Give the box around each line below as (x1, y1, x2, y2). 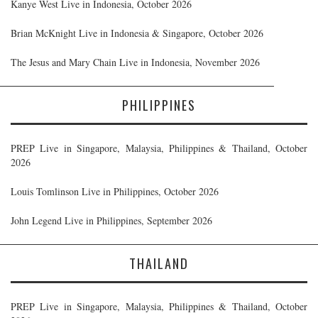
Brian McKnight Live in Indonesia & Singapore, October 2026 (11, 26, 263, 40)
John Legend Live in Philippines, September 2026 (11, 213, 212, 227)
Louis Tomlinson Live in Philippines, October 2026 (11, 184, 219, 198)
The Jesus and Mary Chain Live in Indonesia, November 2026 (11, 55, 260, 69)
